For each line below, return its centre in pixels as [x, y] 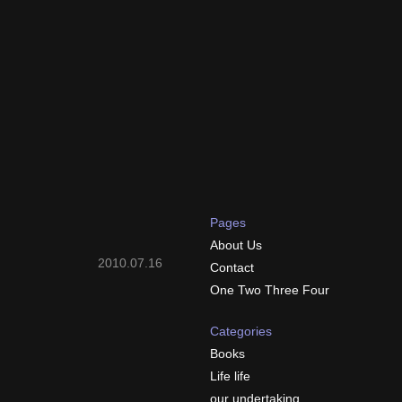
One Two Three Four [270, 290]
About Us [236, 245]
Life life [230, 376]
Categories [241, 331]
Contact [232, 267]
